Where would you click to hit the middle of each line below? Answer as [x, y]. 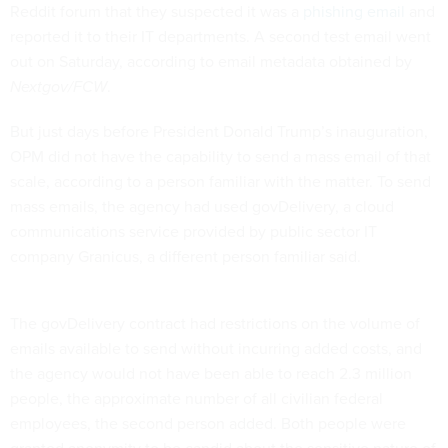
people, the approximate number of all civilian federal [196, 397]
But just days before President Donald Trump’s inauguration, [219, 130]
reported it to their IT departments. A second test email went [220, 35]
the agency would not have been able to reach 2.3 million [211, 372]
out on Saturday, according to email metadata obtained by [211, 60]
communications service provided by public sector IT [193, 230]
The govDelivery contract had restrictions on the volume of [215, 322]
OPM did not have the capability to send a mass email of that [220, 155]
